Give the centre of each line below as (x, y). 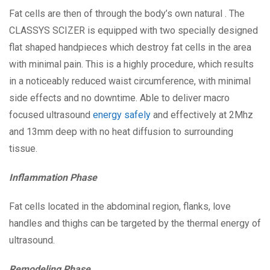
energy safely (122, 115)
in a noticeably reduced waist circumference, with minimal (130, 81)
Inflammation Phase (53, 177)
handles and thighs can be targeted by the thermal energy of (135, 223)
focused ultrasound (51, 115)
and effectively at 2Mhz (202, 115)
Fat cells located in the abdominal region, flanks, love (120, 206)
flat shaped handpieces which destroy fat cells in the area (130, 47)
